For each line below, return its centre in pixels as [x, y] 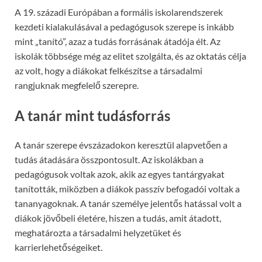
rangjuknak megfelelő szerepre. [77, 85]
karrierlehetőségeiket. [58, 247]
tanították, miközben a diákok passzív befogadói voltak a [127, 189]
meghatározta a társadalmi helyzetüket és [98, 233]
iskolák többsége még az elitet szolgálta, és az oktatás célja [130, 56]
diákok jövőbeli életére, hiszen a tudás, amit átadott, [118, 218]
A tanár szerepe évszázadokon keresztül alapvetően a [121, 145]
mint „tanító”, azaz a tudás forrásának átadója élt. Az [118, 42]
